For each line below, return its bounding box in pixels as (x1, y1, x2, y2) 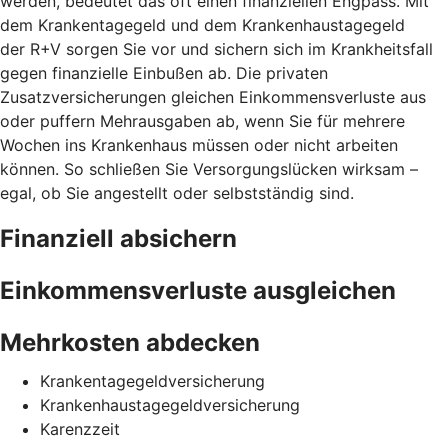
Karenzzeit (40, 418, 120, 439)
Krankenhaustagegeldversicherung (40, 394, 300, 415)
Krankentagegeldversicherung (40, 370, 265, 391)
